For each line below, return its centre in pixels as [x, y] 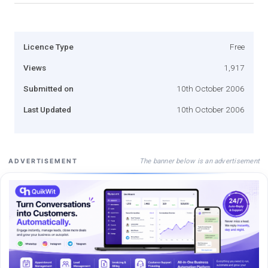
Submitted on [48, 88]
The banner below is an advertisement [199, 161]
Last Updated [47, 109]
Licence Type [48, 46]
